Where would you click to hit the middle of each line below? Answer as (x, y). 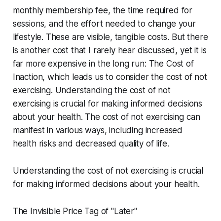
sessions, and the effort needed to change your (104, 24)
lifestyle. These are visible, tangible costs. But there (110, 37)
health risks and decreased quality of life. (91, 144)
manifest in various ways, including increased (98, 130)
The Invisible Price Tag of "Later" (75, 211)
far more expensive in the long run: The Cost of (103, 64)
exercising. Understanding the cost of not (92, 91)
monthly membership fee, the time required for (103, 11)
